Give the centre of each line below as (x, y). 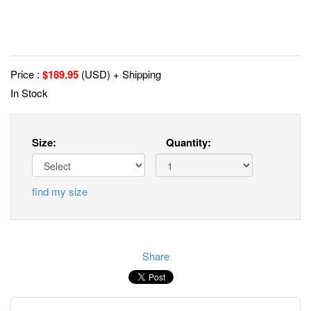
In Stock (29, 92)
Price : (26, 74)
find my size (60, 191)
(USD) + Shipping (120, 74)
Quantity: (188, 142)
